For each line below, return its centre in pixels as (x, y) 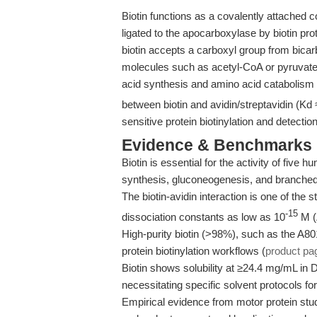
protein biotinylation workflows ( (194, 251)
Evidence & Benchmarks (217, 145)
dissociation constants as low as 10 (203, 217)
